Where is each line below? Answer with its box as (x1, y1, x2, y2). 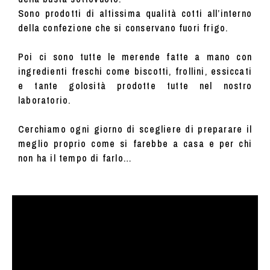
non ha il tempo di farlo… (18, 151, 132, 165)
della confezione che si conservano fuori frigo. (18, 21, 228, 35)
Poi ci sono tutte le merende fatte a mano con (18, 50, 252, 64)
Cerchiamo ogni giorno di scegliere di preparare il (18, 122, 252, 136)
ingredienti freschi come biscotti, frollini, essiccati (18, 64, 252, 78)
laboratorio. (18, 93, 71, 107)
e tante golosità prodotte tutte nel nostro (18, 79, 252, 93)
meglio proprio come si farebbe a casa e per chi (18, 137, 252, 151)
